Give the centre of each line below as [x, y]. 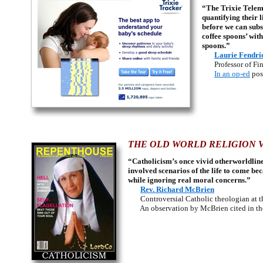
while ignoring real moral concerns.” [189, 180]
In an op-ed [232, 74]
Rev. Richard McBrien [177, 189]
